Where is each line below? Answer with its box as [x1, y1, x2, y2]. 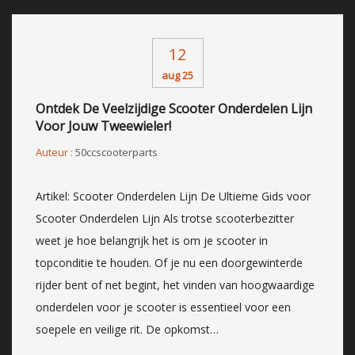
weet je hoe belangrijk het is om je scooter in [36, 232, 268, 248]
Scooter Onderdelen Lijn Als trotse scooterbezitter [36, 210, 294, 226]
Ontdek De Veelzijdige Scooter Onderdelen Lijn [36, 99, 312, 117]
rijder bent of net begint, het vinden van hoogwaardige [36, 277, 315, 292]
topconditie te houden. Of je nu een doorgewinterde [36, 254, 303, 270]
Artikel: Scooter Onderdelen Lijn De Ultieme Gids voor [36, 188, 311, 204]
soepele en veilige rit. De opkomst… [36, 321, 219, 337]
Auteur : [36, 144, 75, 159]
